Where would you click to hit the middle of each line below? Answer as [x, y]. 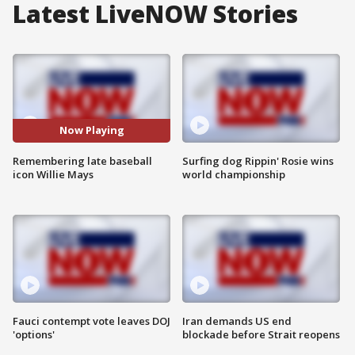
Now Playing [92, 130]
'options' [34, 335]
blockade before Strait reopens [261, 335]
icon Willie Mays [53, 174]
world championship [234, 174]
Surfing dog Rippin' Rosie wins [258, 160]
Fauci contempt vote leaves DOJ [92, 321]
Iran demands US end [237, 321]
